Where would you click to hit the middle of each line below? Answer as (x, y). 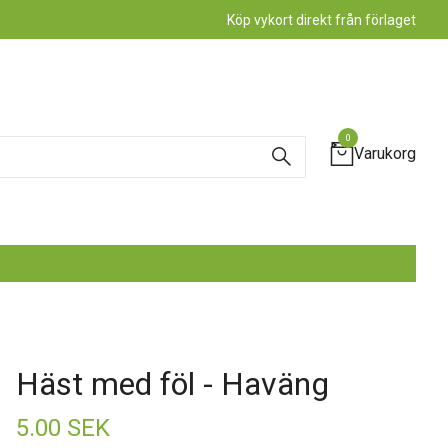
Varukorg (385, 153)
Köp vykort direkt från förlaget (321, 19)
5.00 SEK (62, 428)
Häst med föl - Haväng (172, 384)
